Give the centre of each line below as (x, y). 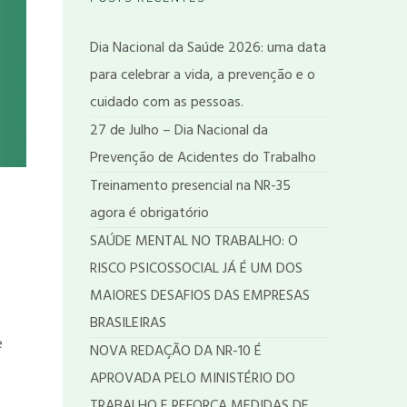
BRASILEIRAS (128, 323)
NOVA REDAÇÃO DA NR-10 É (175, 352)
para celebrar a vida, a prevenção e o (202, 75)
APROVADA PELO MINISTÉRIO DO (192, 379)
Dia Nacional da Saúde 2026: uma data (208, 48)
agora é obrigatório (149, 213)
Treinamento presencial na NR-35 (190, 186)
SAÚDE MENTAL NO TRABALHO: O (194, 242)
